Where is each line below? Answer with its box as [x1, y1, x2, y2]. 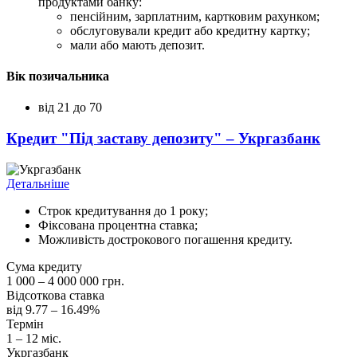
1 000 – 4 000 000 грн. [6, 273, 124, 288]
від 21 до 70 [38, 100, 102, 115]
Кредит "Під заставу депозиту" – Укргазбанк [6, 129, 320, 147]
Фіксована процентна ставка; [38, 218, 198, 232]
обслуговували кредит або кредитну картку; [70, 23, 310, 37]
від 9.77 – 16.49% [6, 302, 100, 316]
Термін [6, 316, 44, 331]
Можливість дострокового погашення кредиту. [38, 232, 292, 246]
